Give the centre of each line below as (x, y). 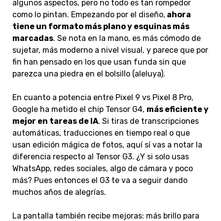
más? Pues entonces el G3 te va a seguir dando (100, 181)
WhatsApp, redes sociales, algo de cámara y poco (103, 169)
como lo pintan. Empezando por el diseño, (89, 15)
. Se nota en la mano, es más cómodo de (127, 38)
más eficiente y (178, 110)
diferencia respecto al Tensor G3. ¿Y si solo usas (101, 157)
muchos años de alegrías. (59, 192)
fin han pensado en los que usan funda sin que (99, 62)
